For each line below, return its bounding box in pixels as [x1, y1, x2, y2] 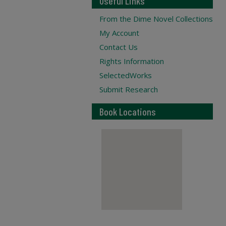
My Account [99, 28, 139, 38]
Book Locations [99, 105, 156, 118]
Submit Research [99, 84, 158, 94]
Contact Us [99, 42, 138, 52]
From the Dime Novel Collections [99, 14, 213, 24]
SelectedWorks [99, 70, 152, 80]
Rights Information [99, 56, 164, 66]
